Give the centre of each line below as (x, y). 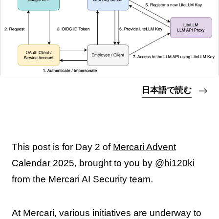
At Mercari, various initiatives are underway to (106, 213)
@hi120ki (175, 163)
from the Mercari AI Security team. (82, 179)
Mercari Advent (144, 147)
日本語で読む (167, 90)
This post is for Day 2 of (62, 147)
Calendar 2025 (43, 163)
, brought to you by (114, 163)
